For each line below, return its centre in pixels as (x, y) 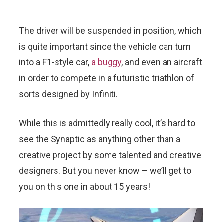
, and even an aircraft (162, 62)
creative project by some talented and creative (110, 155)
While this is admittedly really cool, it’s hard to (107, 123)
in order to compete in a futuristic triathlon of (107, 78)
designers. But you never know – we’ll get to (105, 170)
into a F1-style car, (55, 62)
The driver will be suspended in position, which (110, 30)
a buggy (106, 62)
